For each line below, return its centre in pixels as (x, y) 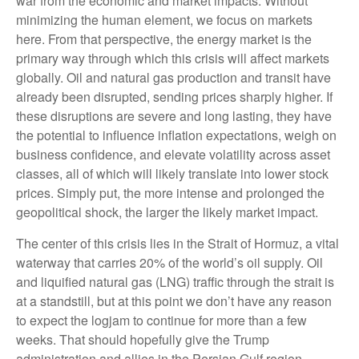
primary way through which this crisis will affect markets (173, 58)
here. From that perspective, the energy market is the (164, 39)
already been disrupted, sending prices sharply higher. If (174, 97)
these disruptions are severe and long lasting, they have (174, 116)
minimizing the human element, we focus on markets (164, 20)
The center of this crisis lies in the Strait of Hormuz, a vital (177, 243)
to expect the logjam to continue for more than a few (161, 320)
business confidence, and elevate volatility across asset (173, 154)
